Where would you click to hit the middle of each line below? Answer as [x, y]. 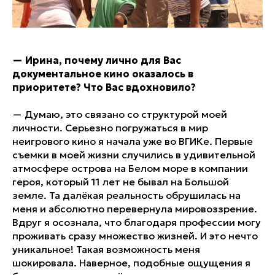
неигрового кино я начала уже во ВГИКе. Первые [133, 141]
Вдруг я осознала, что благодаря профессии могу [137, 222]
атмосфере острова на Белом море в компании [130, 168]
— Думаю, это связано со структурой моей [120, 114]
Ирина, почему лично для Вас [102, 60]
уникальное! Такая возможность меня [106, 249]
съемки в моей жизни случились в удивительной [134, 154]
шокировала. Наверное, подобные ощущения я [131, 262]
